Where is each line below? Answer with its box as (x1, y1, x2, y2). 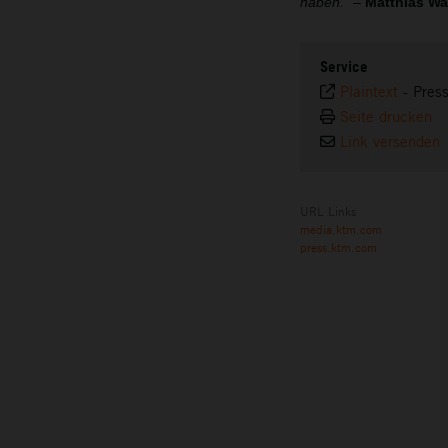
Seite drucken (340, 107, 432, 127)
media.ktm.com (300, 221, 382, 238)
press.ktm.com (300, 239, 377, 256)
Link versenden (340, 132, 440, 152)
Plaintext (340, 82, 398, 102)
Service (320, 57, 368, 77)
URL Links (300, 203, 356, 220)
